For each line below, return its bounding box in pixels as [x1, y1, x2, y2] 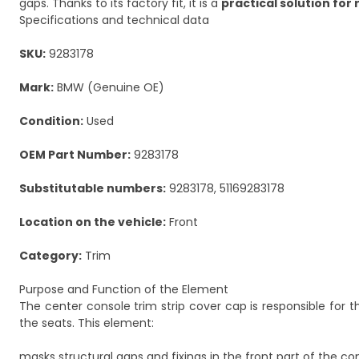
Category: [19, 248, 82, 264]
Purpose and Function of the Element [19, 281, 228, 297]
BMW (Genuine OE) [54, 79, 164, 95]
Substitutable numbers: [19, 180, 166, 196]
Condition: [19, 113, 83, 129]
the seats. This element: [19, 315, 154, 331]
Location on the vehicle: [19, 214, 166, 230]
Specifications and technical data [19, 12, 209, 28]
